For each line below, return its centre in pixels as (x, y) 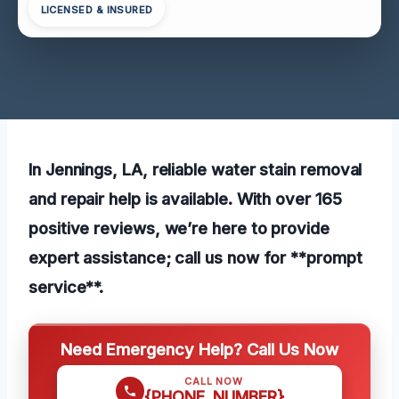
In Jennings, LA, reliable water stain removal (195, 169)
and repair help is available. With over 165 (185, 198)
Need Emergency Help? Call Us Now (199, 349)
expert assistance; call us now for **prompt (195, 257)
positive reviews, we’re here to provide (179, 228)
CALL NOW (214, 381)
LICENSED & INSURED (97, 10)
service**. (66, 286)
